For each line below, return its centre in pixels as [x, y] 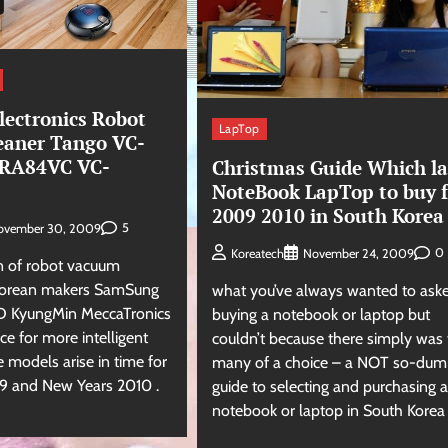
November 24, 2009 [358, 253]
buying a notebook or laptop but [320, 314]
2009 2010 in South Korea [327, 215]
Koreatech [257, 253]
